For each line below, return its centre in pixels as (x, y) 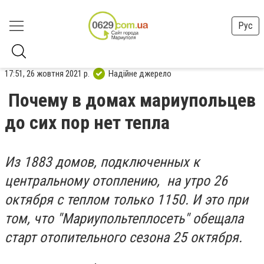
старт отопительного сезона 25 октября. (123, 237)
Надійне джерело (140, 73)
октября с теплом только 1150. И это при (126, 200)
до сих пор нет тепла (87, 123)
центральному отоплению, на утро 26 (116, 181)
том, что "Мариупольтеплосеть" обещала (124, 219)
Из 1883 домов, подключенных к (102, 162)
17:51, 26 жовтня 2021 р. (47, 73)
